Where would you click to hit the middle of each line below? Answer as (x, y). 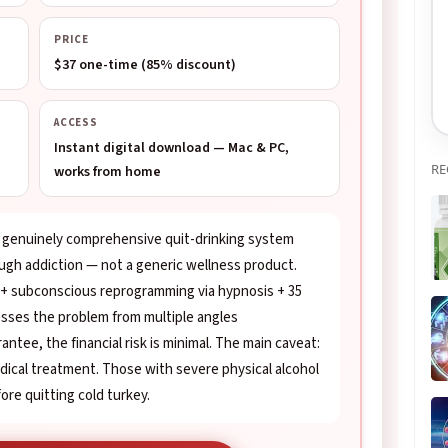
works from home (107, 172)
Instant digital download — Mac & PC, (171, 148)
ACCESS (76, 122)
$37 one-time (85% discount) (145, 65)
